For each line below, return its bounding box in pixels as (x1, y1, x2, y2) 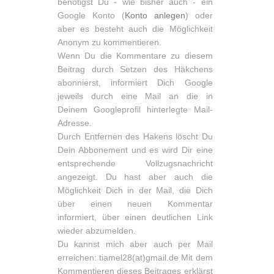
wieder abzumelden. (57, 226, 136, 236)
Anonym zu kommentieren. (57, 37, 161, 48)
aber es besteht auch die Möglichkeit (57, 24, 213, 34)
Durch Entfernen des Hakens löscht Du (57, 131, 213, 142)
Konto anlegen (124, 10, 185, 21)
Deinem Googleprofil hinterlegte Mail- (57, 105, 213, 115)
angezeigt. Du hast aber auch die (57, 172, 213, 182)
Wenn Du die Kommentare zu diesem (57, 51, 213, 61)
